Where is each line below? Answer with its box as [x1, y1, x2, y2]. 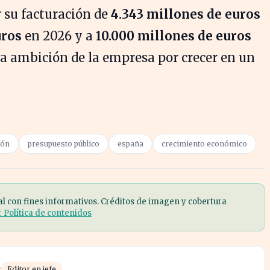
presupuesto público [28, 139, 99, 148]
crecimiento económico [162, 139, 247, 148]
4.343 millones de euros [111, 6, 260, 22]
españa [118, 139, 143, 148]
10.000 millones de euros [96, 28, 251, 43]
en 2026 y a [22, 28, 96, 43]
